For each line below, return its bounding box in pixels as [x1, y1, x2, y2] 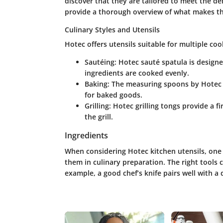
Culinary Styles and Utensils [64, 24, 160, 34]
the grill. [84, 111, 113, 121]
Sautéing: [84, 57, 116, 67]
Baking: [84, 79, 110, 89]
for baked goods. [84, 90, 142, 100]
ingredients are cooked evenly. [84, 68, 189, 78]
